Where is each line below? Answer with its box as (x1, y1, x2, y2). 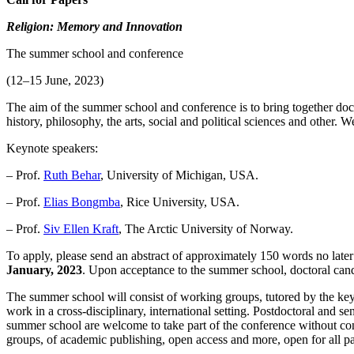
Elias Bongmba (43, 195, 120, 209)
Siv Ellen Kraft (43, 222, 119, 236)
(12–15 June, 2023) (6, 73, 104, 88)
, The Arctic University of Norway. (119, 222, 293, 236)
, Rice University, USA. (120, 195, 239, 209)
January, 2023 (6, 263, 82, 277)
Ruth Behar (43, 168, 100, 183)
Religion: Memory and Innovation (6, 20, 183, 34)
